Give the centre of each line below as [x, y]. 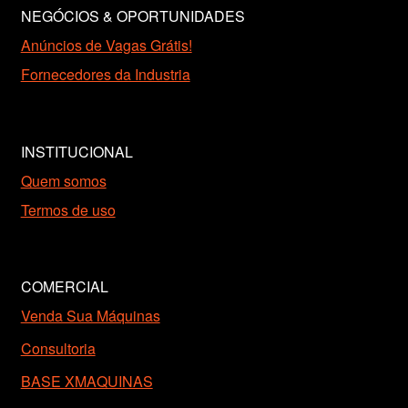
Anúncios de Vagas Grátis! [106, 46]
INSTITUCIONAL [76, 151]
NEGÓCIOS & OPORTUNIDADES [133, 16]
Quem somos [63, 180]
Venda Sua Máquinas [90, 316]
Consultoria [58, 348]
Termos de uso [68, 209]
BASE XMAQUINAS [87, 381]
